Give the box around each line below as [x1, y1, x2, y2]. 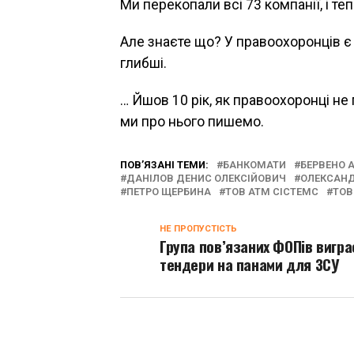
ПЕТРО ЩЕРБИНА [126, 186, 211, 198]
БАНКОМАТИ [223, 159, 286, 171]
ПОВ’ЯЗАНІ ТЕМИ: [120, 159, 209, 171]
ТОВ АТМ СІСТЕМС [225, 186, 318, 198]
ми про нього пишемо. [120, 114, 264, 130]
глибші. [120, 55, 167, 71]
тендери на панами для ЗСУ [160, 253, 340, 276]
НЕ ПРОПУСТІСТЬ [160, 224, 237, 234]
